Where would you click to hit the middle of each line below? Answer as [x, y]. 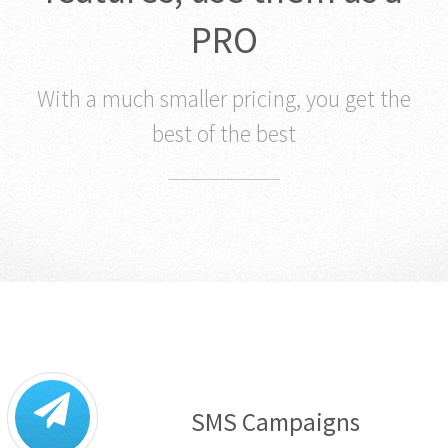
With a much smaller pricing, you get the [224, 98]
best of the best [224, 133]
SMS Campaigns [275, 421]
